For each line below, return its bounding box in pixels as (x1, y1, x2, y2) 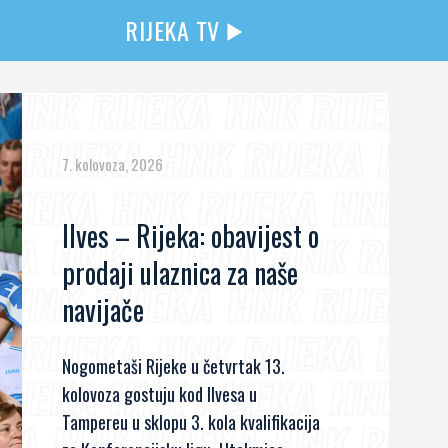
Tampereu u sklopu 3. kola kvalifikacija (62, 409, 321, 435)
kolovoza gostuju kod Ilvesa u (62, 381, 258, 407)
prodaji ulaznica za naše (62, 252, 299, 293)
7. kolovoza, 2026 (62, 153, 164, 175)
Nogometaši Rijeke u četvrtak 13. (62, 353, 286, 379)
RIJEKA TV (125, 12, 220, 48)
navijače (62, 289, 145, 330)
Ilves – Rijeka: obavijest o (62, 215, 320, 256)
